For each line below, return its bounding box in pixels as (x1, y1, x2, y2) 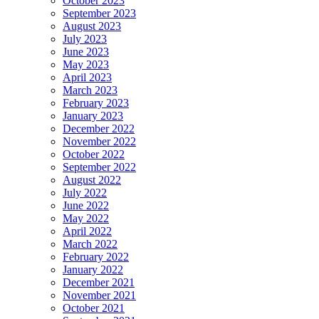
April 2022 (63, 225, 112, 238)
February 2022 (63, 251, 129, 263)
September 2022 (63, 161, 136, 174)
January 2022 (63, 263, 123, 276)
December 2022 (63, 122, 135, 135)
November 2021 (63, 289, 136, 302)
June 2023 (63, 46, 109, 58)
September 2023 (63, 7, 136, 20)
